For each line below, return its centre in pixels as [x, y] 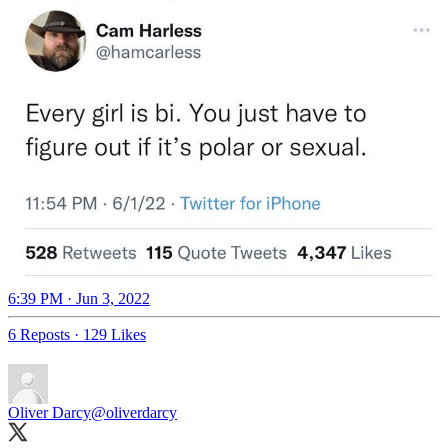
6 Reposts [39, 334]
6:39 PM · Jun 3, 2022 [79, 298]
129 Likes [114, 334]
